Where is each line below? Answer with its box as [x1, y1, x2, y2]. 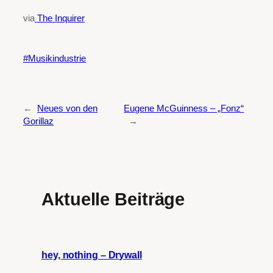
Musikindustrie [28, 53, 86, 63]
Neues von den [37, 104, 97, 114]
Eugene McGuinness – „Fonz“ [124, 104, 244, 114]
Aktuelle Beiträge [41, 190, 185, 210]
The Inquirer [35, 13, 85, 24]
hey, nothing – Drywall [41, 249, 142, 260]
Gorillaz [23, 116, 54, 127]
